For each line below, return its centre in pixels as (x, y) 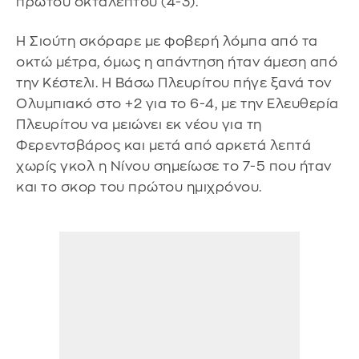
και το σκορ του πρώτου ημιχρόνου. (139, 188)
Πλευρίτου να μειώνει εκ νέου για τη (139, 125)
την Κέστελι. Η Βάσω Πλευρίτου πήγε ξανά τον (174, 83)
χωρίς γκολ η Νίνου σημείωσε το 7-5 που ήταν (174, 167)
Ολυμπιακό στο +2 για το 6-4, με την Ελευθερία (177, 104)
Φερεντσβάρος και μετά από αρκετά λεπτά (163, 146)
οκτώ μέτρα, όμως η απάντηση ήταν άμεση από (177, 63)
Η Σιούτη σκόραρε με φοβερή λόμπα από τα (167, 42)
